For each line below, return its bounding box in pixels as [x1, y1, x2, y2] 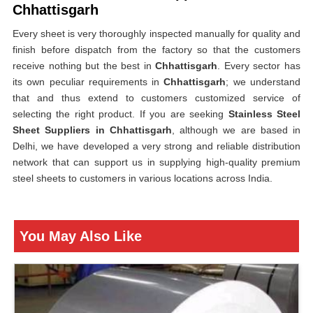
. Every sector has [217, 60, 301, 71]
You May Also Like [20, 228, 142, 244]
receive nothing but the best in [13, 60, 156, 71]
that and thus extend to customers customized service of [13, 92, 300, 103]
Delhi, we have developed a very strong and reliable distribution [13, 140, 300, 152]
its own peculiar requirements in [13, 76, 164, 87]
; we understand [226, 76, 301, 87]
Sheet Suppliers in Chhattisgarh [13, 124, 172, 136]
